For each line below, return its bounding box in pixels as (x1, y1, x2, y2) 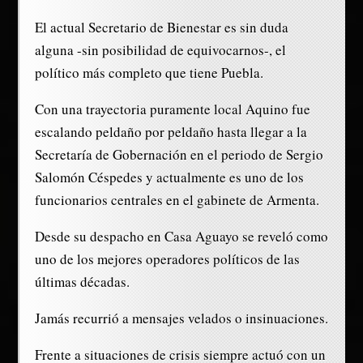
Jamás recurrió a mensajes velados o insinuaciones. (34, 309, 328, 328)
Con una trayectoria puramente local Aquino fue (34, 100, 310, 119)
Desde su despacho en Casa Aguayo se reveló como (34, 227, 328, 246)
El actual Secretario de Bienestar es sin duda (34, 18, 288, 37)
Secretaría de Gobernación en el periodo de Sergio (34, 145, 323, 164)
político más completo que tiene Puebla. (34, 63, 263, 83)
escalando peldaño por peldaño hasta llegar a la (34, 122, 307, 142)
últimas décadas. (34, 272, 130, 292)
